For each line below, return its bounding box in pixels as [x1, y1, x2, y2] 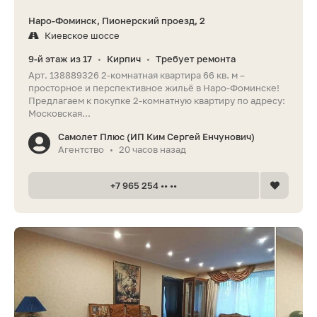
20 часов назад [119, 143, 186, 155]
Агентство [58, 143, 104, 155]
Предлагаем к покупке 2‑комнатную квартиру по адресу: [28, 94, 285, 106]
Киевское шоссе [45, 29, 120, 41]
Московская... [28, 107, 91, 119]
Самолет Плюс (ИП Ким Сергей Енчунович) [58, 130, 255, 142]
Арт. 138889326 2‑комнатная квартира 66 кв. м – [28, 69, 245, 81]
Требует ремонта [156, 52, 236, 64]
